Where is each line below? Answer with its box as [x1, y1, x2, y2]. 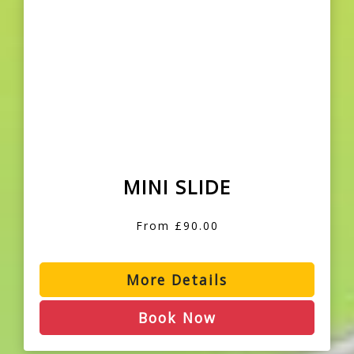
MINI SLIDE [122, 174, 232, 201]
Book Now [137, 308, 217, 328]
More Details [126, 270, 228, 290]
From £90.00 [135, 218, 219, 234]
